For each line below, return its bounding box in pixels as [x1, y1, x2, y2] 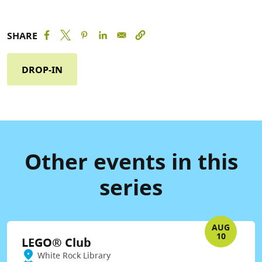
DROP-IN [22, 63, 63, 76]
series [99, 172, 163, 202]
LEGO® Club [22, 235, 91, 251]
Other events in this [24, 146, 238, 177]
